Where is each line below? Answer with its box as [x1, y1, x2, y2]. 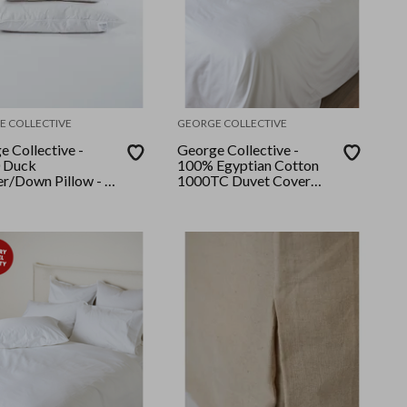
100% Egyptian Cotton [177, 156, 320, 174]
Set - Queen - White [177, 187, 299, 205]
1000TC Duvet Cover [177, 172, 312, 190]
